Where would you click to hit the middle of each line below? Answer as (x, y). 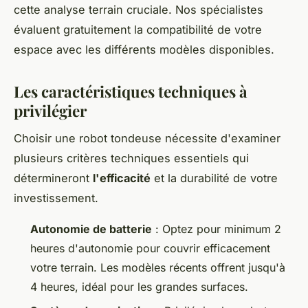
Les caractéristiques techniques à (131, 91)
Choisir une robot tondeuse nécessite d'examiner (147, 139)
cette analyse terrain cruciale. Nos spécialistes (139, 9)
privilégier (50, 110)
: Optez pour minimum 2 (217, 229)
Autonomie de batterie (91, 229)
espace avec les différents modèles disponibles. (144, 49)
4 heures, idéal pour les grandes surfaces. (139, 287)
